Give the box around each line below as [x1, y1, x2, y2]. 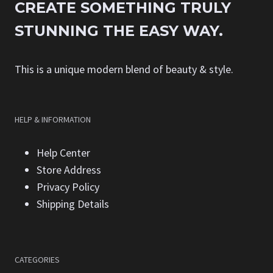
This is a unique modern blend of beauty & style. [15, 62, 233, 77]
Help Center [37, 146, 90, 160]
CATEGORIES [15, 254, 60, 266]
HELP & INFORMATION [15, 114, 91, 126]
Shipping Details [37, 197, 109, 211]
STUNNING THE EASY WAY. [15, 22, 223, 40]
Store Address [37, 163, 101, 177]
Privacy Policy [37, 180, 99, 194]
